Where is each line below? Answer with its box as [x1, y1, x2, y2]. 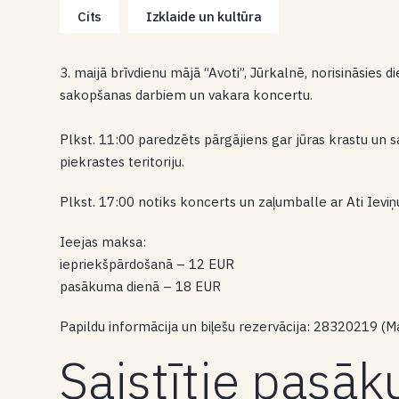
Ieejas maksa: [60, 233, 147, 250]
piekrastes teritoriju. [60, 153, 185, 170]
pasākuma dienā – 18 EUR [60, 278, 222, 295]
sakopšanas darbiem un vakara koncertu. [60, 86, 313, 103]
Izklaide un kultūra [146, 8, 262, 25]
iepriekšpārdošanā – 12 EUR [60, 256, 235, 273]
